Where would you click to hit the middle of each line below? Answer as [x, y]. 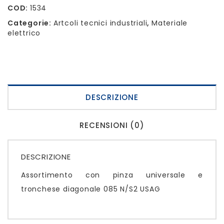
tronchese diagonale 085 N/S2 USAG [91, 189]
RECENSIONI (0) [112, 125]
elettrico [24, 33]
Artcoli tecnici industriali [100, 23]
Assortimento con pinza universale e [112, 175]
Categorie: [30, 23]
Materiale [170, 23]
